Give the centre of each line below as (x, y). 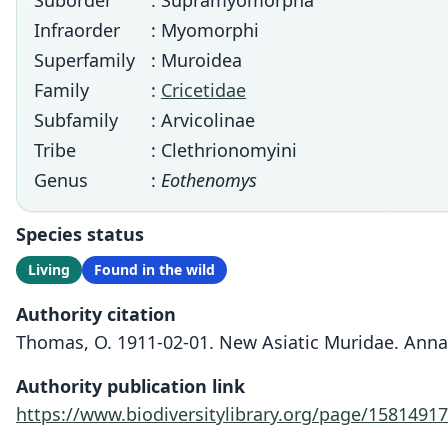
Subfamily (76, 120)
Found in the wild (154, 269)
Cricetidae (203, 90)
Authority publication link (130, 386)
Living (49, 269)
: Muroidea (196, 60)
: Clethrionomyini (224, 150)
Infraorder (77, 30)
